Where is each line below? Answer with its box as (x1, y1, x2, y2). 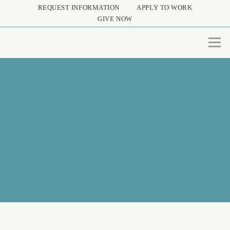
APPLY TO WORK (137, 4, 193, 11)
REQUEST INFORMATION (37, 4, 120, 11)
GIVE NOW (98, 15, 132, 23)
